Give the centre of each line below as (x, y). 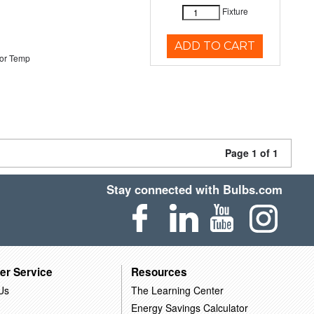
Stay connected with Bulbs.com (195, 189)
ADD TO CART (215, 46)
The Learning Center (177, 290)
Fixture (235, 11)
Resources (159, 272)
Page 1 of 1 (252, 153)
